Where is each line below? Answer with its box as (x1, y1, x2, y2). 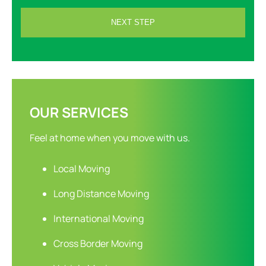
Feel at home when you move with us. (30, 131, 190, 144)
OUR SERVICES (30, 102, 128, 122)
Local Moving (53, 161, 110, 175)
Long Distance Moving (53, 186, 149, 200)
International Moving (53, 211, 144, 225)
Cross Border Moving (53, 236, 142, 250)
